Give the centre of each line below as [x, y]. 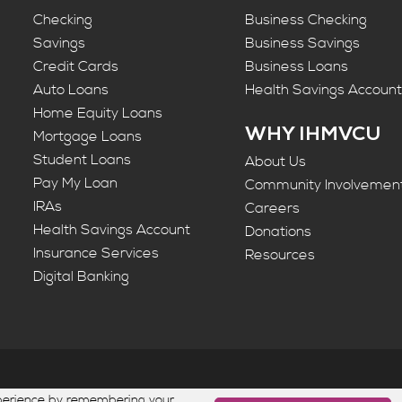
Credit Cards [76, 67]
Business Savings [303, 44]
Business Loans [297, 67]
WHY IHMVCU [313, 137]
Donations [279, 232]
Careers [273, 209]
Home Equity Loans [98, 114]
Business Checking [306, 20]
